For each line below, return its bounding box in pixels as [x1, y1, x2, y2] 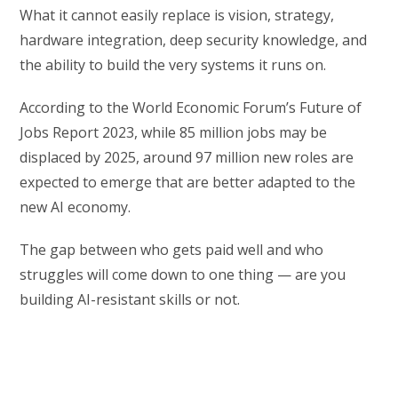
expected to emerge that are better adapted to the [20, 172, 356, 193]
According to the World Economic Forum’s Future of [20, 98, 362, 118]
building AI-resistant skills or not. [20, 290, 241, 310]
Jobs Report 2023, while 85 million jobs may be [20, 123, 328, 143]
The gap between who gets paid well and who [20, 240, 324, 260]
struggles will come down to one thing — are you [20, 265, 346, 285]
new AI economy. [20, 197, 131, 218]
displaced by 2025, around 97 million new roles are [20, 147, 354, 168]
